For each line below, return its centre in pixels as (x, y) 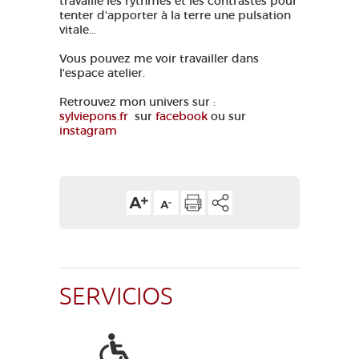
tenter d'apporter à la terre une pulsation (175, 15)
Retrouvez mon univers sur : (137, 102)
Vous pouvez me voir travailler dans (159, 58)
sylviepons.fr (94, 116)
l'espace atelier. (102, 73)
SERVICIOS (116, 296)
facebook (182, 116)
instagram (88, 131)
